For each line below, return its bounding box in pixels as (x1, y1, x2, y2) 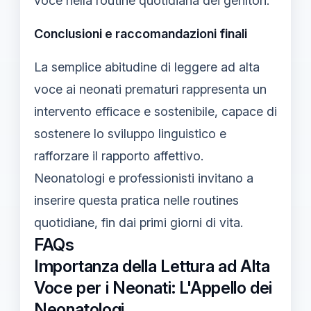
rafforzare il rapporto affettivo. (34, 148, 203, 163)
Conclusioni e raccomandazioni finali (34, 26, 247, 41)
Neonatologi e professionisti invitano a (34, 170, 253, 185)
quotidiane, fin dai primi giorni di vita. (34, 215, 243, 230)
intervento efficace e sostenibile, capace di (34, 103, 277, 119)
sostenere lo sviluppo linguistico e (34, 126, 226, 141)
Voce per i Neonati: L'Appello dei (34, 277, 273, 298)
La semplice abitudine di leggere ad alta (34, 59, 260, 74)
